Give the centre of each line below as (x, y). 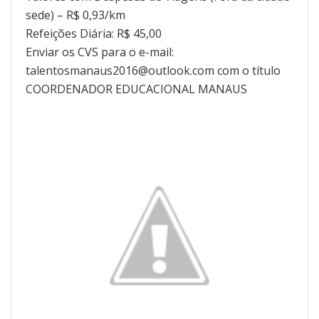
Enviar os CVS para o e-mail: (100, 52)
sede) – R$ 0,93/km (75, 15)
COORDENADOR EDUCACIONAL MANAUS (136, 89)
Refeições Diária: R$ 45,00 (94, 33)
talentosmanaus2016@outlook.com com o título (153, 70)
